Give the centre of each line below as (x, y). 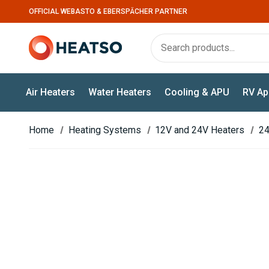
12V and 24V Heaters (200, 130)
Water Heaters (120, 92)
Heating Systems (104, 130)
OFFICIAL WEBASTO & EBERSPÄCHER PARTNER (108, 11)
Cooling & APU (197, 92)
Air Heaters (51, 92)
